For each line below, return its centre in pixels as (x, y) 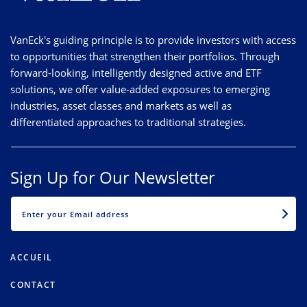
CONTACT (33, 285)
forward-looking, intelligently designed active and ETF (136, 72)
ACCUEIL (32, 258)
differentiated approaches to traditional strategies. (128, 122)
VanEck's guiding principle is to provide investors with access (153, 39)
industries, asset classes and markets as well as (121, 105)
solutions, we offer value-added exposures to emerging (140, 89)
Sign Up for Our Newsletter (113, 177)
